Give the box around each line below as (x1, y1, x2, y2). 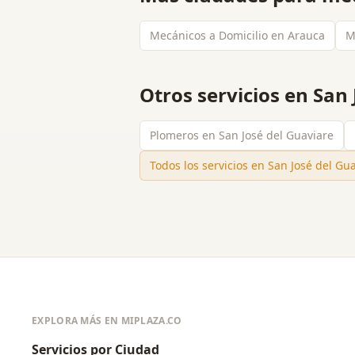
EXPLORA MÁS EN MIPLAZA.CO (32, 314, 182, 327)
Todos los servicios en (150, 158, 268, 173)
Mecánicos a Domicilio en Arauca (150, 28, 325, 43)
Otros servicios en (139, 82, 313, 108)
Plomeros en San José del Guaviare (150, 128, 334, 143)
